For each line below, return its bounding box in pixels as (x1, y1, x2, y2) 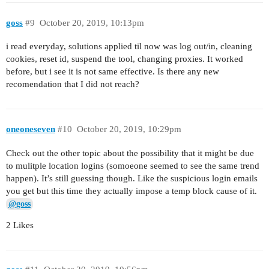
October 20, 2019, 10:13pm (39, 17, 144, 28)
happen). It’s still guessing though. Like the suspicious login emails (6, 173, 258, 183)
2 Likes (6, 220, 34, 230)
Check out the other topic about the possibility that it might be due (6, 148, 254, 158)
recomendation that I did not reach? (6, 79, 139, 89)
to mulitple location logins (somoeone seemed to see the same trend (6, 160, 259, 171)
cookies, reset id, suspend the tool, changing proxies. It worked (6, 54, 243, 64)
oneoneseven (6, 124, 55, 134)
